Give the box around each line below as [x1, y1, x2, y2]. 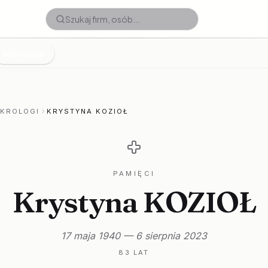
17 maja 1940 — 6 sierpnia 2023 [61, 230, 207, 242]
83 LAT [118, 248, 150, 257]
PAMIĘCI [112, 169, 156, 178]
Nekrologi [3, 48, 45, 59]
